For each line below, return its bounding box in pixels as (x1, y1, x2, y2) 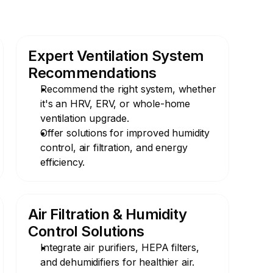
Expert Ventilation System (28, 47, 205, 65)
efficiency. (40, 156, 85, 168)
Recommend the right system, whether (40, 83, 216, 95)
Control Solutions (28, 222, 144, 240)
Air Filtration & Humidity (28, 205, 188, 223)
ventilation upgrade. (40, 112, 129, 124)
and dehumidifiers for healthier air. (40, 256, 195, 268)
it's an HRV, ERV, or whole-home (40, 97, 191, 110)
